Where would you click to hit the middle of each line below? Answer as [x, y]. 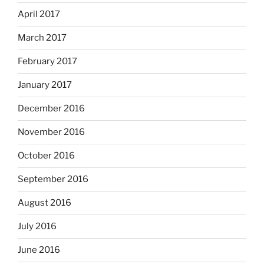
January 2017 [45, 85]
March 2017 [42, 38]
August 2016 [44, 203]
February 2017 [47, 61]
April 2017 [39, 14]
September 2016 [53, 179]
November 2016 [51, 132]
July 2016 [37, 226]
